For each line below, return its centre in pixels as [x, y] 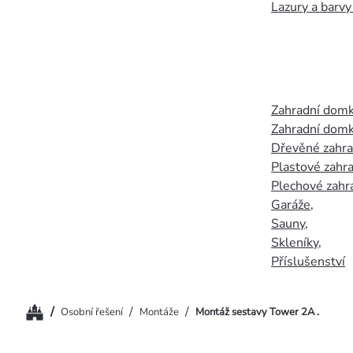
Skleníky [295, 243]
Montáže [159, 312]
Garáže [291, 205]
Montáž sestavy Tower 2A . [257, 312]
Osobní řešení [92, 312]
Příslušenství [308, 262]
